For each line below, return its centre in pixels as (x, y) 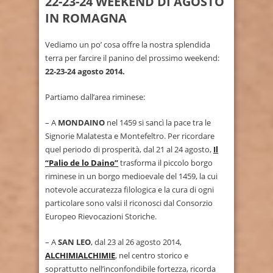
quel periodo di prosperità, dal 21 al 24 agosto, (129, 149)
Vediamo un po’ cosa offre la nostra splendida (128, 44)
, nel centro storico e (152, 255)
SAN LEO (74, 242)
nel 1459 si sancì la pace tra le (158, 122)
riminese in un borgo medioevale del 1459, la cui (131, 176)
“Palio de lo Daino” (82, 162)
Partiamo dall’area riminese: (95, 97)
